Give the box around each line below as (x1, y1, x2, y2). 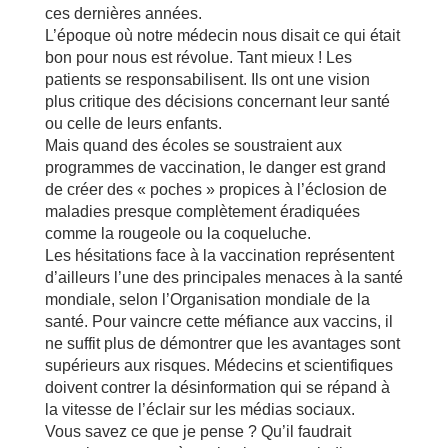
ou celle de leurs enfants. (44, 114, 222, 132)
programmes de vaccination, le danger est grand (44, 158, 386, 176)
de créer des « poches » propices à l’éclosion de (44, 180, 387, 198)
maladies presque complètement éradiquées (44, 202, 360, 220)
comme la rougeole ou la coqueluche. (44, 224, 311, 242)
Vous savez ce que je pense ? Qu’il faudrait (44, 422, 351, 440)
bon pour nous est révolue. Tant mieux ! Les (44, 48, 352, 66)
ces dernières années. (44, 4, 202, 22)
